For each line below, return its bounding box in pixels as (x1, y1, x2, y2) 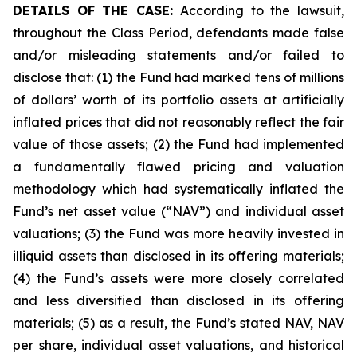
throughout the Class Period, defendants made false (13, 25, 344, 41)
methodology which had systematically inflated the (13, 181, 344, 197)
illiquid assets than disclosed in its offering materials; (13, 248, 344, 264)
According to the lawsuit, (173, 2, 345, 18)
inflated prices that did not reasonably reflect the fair (13, 114, 344, 130)
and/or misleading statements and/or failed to (13, 47, 344, 63)
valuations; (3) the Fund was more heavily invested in (13, 226, 344, 241)
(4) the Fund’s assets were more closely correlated (13, 270, 344, 286)
